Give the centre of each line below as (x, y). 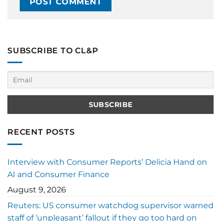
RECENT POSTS (41, 132)
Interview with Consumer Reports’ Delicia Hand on (107, 162)
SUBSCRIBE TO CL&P (53, 50)
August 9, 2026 (37, 189)
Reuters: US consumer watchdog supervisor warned (110, 205)
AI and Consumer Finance (58, 174)
